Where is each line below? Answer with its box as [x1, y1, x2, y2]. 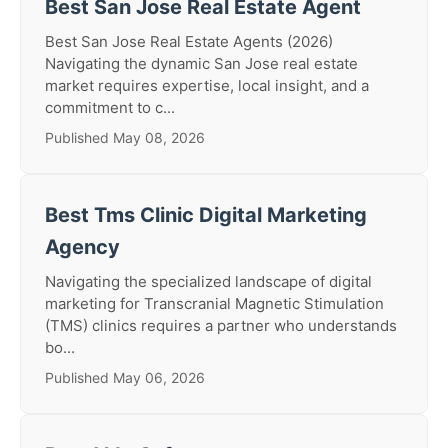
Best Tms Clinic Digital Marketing [45, 203, 367, 227]
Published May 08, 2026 [45, 129, 205, 146]
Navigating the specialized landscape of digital [45, 272, 372, 291]
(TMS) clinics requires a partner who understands [45, 316, 397, 335]
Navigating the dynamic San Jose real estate [45, 54, 358, 73]
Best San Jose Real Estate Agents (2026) [45, 32, 333, 51]
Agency [45, 235, 120, 259]
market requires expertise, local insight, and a [45, 76, 369, 95]
